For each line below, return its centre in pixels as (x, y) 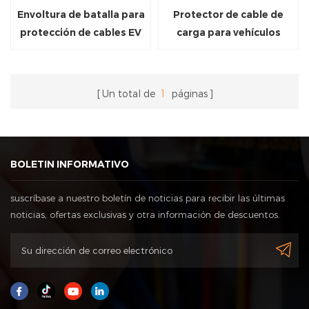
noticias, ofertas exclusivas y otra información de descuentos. (145, 215)
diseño (228, 69)
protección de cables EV (81, 33)
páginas (188, 94)
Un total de (130, 94)
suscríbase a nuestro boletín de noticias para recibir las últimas (148, 198)
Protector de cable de (228, 15)
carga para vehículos (228, 33)
